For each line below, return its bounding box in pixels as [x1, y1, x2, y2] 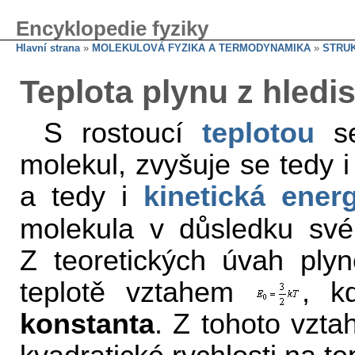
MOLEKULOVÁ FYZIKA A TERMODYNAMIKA [92, 42, 311, 54]
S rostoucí [44, 117, 202, 149]
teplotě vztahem [20, 276, 254, 308]
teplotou [202, 117, 315, 149]
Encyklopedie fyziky [16, 17, 208, 40]
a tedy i [20, 181, 143, 212]
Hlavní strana [16, 42, 80, 54]
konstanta [20, 308, 155, 341]
